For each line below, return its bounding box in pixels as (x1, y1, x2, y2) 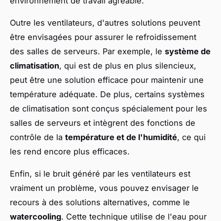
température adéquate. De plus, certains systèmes (10, 89, 205, 99)
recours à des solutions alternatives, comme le (10, 197, 190, 207)
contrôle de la (10, 132, 65, 142)
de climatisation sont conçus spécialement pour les (10, 103, 207, 113)
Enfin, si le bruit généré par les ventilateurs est (10, 168, 190, 179)
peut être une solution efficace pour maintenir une (10, 74, 204, 85)
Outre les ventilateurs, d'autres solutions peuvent (10, 17, 200, 28)
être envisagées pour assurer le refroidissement (10, 32, 196, 42)
